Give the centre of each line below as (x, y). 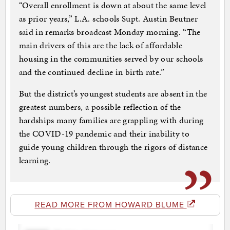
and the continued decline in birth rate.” (91, 72)
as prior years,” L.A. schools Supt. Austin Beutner (108, 19)
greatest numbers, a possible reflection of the (100, 107)
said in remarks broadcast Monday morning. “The (110, 32)
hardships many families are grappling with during (111, 120)
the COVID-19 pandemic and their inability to (104, 134)
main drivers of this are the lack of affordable (100, 45)
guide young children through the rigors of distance (113, 147)
